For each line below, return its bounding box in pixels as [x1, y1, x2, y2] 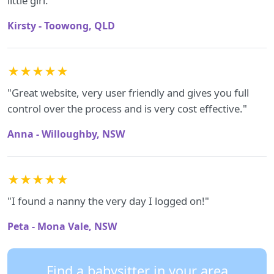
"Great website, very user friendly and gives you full [7, 86, 249, 100]
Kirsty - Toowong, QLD [7, 19, 115, 32]
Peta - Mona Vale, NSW [7, 220, 117, 233]
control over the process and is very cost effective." [7, 102, 247, 116]
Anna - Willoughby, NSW [7, 127, 125, 141]
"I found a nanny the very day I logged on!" [7, 194, 209, 208]
